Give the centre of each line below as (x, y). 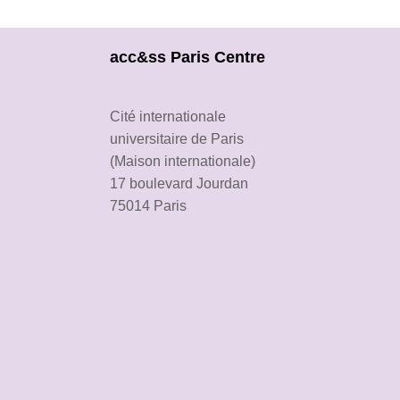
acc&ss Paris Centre (187, 57)
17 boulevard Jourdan (179, 183)
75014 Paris (148, 206)
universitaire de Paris (177, 139)
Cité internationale (168, 117)
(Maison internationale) (183, 161)
